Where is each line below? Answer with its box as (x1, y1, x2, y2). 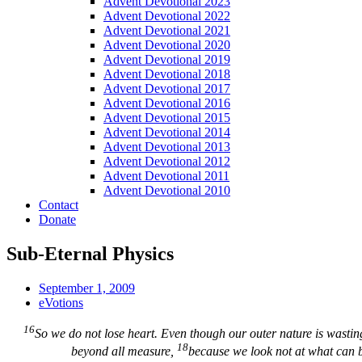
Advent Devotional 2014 (103, 125, 230, 139)
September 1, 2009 (39, 280, 135, 295)
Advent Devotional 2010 (103, 183, 230, 197)
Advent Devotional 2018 (103, 67, 230, 81)
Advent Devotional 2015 (103, 111, 230, 124)
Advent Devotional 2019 (103, 53, 230, 66)
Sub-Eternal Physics (6, 242, 174, 264)
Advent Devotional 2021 (103, 23, 230, 37)
